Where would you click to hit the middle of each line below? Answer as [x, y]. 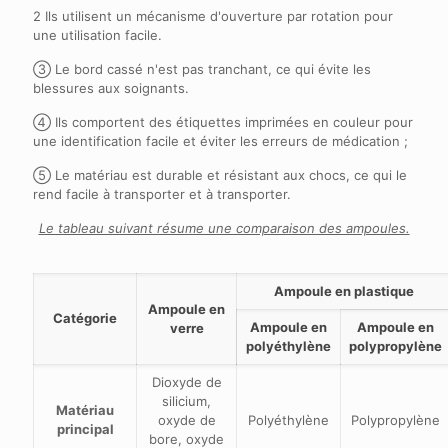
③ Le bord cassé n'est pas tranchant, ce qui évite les [202, 68]
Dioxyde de [186, 381]
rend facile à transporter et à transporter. [162, 193]
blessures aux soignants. [111, 87]
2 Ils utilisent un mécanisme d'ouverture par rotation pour [213, 15]
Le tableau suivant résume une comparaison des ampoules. [224, 227]
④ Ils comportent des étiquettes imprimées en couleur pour [223, 121]
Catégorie [85, 317]
